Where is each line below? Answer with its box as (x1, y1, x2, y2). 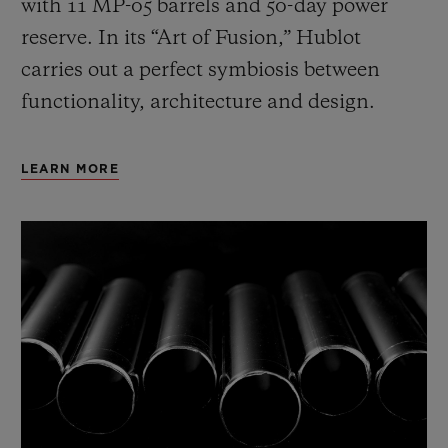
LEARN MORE (21, 163, 119, 176)
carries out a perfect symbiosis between (21, 61, 380, 82)
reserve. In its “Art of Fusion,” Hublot (21, 29, 361, 50)
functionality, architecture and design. (21, 93, 375, 114)
